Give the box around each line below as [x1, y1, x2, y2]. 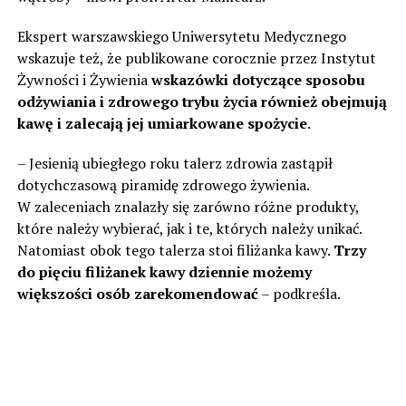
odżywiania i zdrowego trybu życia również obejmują [16, 91, 387, 111]
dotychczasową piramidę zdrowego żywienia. [16, 174, 309, 195]
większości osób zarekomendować [16, 283, 258, 304]
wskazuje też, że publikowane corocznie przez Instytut [16, 47, 376, 68]
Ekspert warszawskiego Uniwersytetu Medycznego [16, 25, 346, 46]
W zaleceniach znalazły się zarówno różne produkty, [16, 196, 359, 217]
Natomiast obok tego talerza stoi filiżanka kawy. [16, 239, 333, 260]
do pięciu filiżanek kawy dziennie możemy [16, 261, 312, 282]
